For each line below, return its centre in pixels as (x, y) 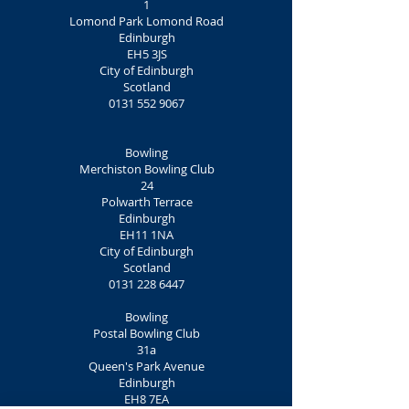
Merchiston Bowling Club (147, 169)
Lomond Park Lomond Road (147, 21)
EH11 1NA (147, 235)
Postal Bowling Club (147, 333)
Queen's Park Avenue (147, 366)
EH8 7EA (147, 399)
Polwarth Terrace (147, 202)
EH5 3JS (147, 54)
